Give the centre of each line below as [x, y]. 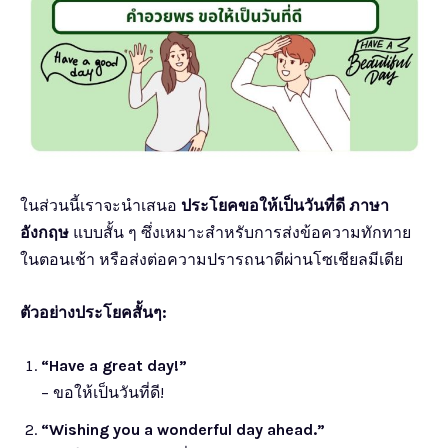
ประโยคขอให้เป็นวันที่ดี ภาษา [285, 205]
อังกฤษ [44, 232]
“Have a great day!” [114, 365]
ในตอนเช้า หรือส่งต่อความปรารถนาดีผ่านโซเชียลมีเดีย [211, 259]
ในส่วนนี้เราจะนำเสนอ [100, 205]
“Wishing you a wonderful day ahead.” [183, 429]
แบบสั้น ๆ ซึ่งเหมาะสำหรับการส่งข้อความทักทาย [240, 232]
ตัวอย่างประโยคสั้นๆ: [93, 312]
